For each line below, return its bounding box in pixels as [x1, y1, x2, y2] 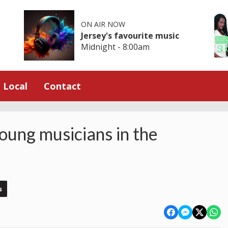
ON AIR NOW [81, 19, 126, 29]
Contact [44, 79, 81, 92]
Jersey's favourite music [81, 30, 180, 41]
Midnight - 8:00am [81, 41, 150, 52]
